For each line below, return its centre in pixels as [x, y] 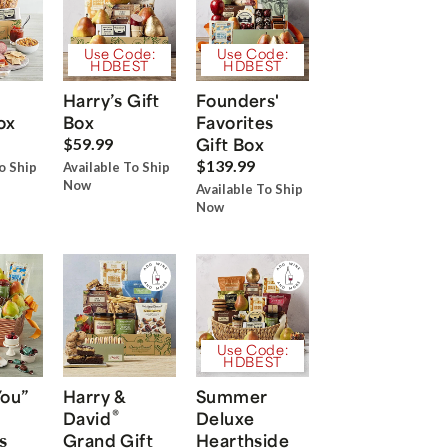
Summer [232, 396]
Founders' [238, 100]
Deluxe [225, 418]
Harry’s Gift [111, 100]
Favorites [235, 122]
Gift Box [230, 144]
